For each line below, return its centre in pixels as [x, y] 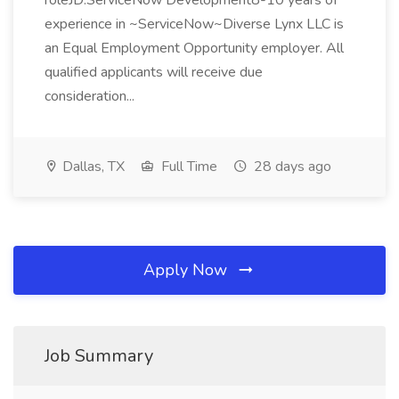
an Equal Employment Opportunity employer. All [194, 48]
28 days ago [291, 167]
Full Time [187, 167]
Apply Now [187, 270]
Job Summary [99, 356]
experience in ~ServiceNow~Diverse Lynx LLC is [194, 24]
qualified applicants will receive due [154, 72]
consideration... [91, 96]
